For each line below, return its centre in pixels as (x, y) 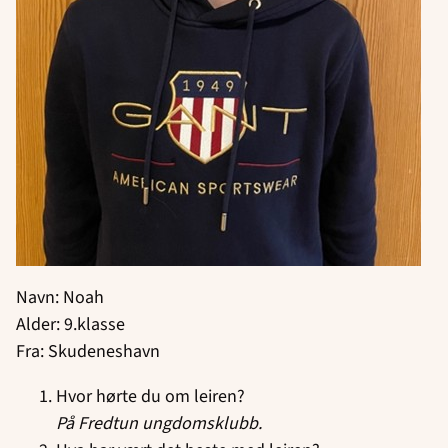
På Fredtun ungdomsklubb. (159, 423)
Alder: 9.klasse (70, 324)
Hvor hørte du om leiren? (150, 396)
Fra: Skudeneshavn (88, 351)
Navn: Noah (60, 297)
